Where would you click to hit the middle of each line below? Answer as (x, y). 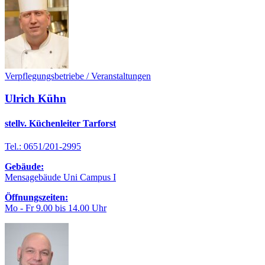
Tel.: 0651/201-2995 (43, 146)
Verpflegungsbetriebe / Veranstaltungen (78, 76)
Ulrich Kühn (35, 99)
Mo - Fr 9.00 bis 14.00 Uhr (56, 208)
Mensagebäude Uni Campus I (60, 177)
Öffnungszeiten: (36, 197)
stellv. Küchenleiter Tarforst (60, 123)
